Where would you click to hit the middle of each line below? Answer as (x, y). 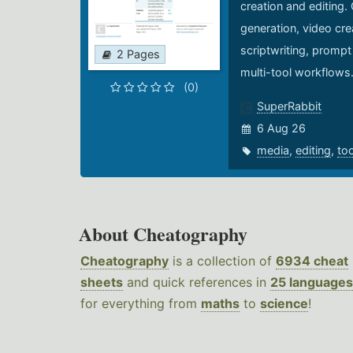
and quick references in (197, 282)
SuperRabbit (289, 106)
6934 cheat (312, 261)
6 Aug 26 (281, 128)
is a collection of (222, 261)
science (284, 304)
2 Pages (138, 54)
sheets (102, 282)
